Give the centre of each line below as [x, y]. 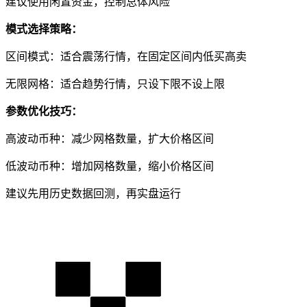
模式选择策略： [44, 29]
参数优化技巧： [44, 112]
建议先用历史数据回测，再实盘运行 [93, 194]
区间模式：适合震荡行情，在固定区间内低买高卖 [126, 57]
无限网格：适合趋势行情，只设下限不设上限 [115, 84]
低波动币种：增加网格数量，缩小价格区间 [110, 167]
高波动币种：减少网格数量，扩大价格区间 [110, 139]
